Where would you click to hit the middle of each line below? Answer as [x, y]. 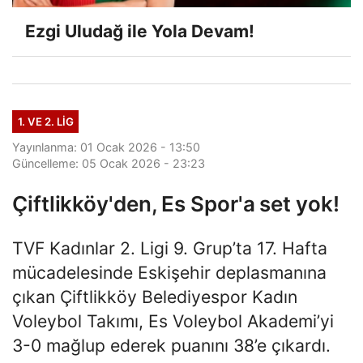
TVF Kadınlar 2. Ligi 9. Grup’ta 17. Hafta [170, 248]
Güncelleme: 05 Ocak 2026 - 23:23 [109, 163]
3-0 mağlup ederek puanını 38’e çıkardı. [171, 345]
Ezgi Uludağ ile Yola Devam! [140, 31]
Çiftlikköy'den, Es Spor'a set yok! [176, 203]
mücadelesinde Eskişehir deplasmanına [169, 272]
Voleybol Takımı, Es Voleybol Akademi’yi [173, 320]
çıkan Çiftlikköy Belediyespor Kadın [155, 296]
